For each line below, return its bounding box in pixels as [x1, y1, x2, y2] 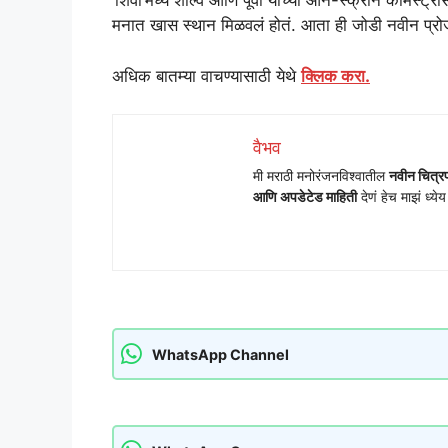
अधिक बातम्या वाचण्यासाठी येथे [112, 65, 301, 86]
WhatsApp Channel [152, 345, 289, 363]
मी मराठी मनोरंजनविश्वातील [253, 167, 389, 185]
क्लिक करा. [301, 65, 370, 86]
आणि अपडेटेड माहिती [253, 188, 357, 206]
